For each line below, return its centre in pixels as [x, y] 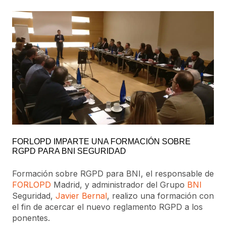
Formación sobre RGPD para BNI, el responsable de [113, 174]
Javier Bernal [81, 196]
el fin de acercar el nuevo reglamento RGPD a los [107, 207]
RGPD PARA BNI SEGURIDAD [69, 151]
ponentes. [31, 218]
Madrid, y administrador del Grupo [119, 185]
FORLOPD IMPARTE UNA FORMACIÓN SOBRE [101, 142]
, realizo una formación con [160, 196]
